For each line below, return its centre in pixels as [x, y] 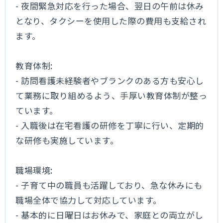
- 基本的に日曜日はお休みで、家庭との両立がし [110, 215]
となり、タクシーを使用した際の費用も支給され [111, 21]
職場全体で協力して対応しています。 [89, 200]
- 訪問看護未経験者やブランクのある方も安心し [110, 80]
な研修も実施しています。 [67, 140]
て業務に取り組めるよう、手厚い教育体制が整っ [111, 95]
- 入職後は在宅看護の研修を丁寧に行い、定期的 [110, 125]
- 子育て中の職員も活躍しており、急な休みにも [109, 185]
